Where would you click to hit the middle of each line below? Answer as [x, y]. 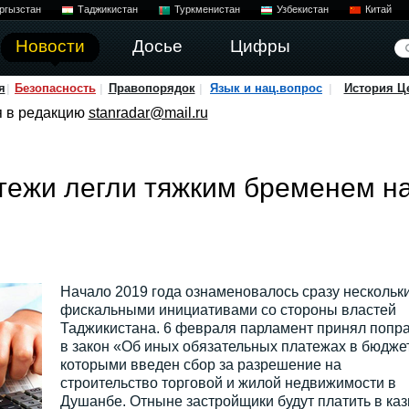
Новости [50, 46]
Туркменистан [207, 9]
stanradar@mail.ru [148, 113]
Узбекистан [302, 9]
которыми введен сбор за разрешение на [200, 365]
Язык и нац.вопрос [266, 88]
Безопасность [55, 88]
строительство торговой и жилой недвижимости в [228, 383]
